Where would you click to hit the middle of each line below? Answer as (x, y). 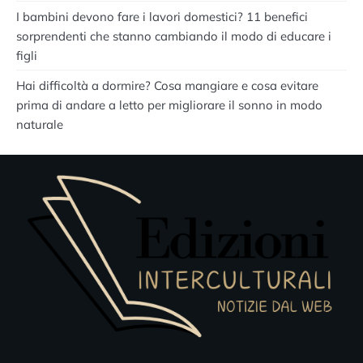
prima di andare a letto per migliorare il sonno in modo (169, 105)
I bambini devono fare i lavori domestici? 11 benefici (162, 16)
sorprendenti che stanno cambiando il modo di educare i (174, 36)
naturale (40, 124)
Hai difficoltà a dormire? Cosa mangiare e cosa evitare (167, 85)
